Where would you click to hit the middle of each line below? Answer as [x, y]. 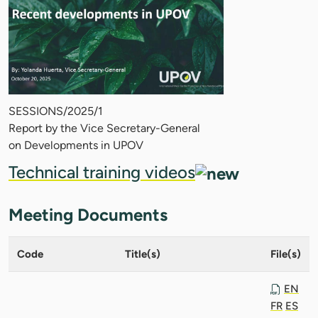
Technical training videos [102, 172]
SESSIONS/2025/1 [56, 111]
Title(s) [143, 254]
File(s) [286, 254]
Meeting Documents [88, 214]
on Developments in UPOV [76, 145]
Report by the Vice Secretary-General [104, 128]
